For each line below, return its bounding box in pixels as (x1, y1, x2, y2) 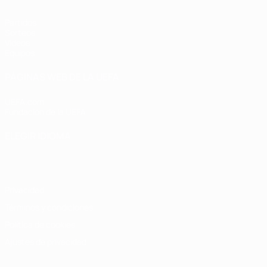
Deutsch (114, 144, 154, 157)
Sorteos (5, 27, 35, 38)
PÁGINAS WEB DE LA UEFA (5, 70, 119, 83)
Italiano (229, 144, 263, 157)
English (41, 144, 75, 157)
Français (75, 144, 114, 157)
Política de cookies (5, 219, 75, 230)
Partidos (5, 17, 36, 28)
